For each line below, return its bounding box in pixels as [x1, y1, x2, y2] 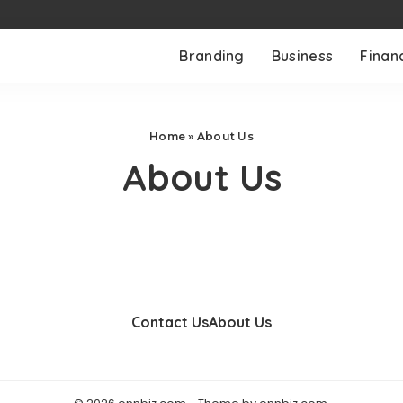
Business [271, 47, 334, 65]
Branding [179, 47, 245, 65]
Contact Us [131, 313, 209, 331]
